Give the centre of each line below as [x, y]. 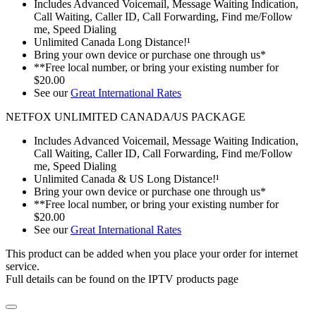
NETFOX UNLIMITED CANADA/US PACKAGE [126, 116]
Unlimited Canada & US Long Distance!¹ [127, 178]
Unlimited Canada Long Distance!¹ [112, 42]
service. [23, 266]
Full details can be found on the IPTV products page [122, 279]
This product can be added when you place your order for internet [152, 253]
